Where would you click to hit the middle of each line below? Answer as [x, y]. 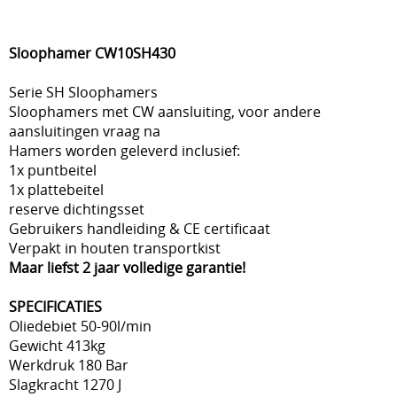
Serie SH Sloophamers [83, 92]
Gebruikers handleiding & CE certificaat [140, 228]
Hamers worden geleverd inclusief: [125, 150]
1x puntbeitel [53, 170]
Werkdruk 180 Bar [69, 365]
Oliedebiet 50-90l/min [80, 326]
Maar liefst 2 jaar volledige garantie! [127, 267]
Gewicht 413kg [57, 345]
